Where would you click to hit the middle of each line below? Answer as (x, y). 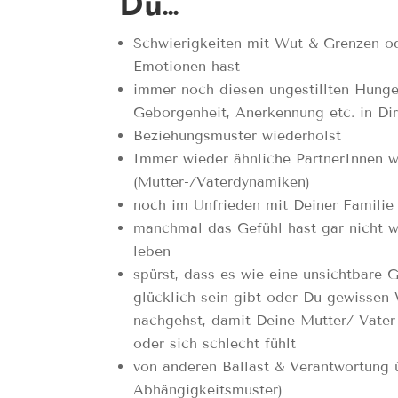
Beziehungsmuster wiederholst (238, 135)
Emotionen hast (187, 66)
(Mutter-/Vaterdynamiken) (222, 181)
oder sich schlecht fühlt (215, 343)
